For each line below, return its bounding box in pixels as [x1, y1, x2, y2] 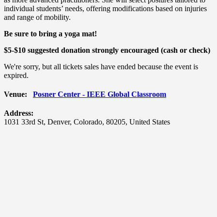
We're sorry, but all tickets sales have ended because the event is [4, 62, 198, 71]
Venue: [4, 90, 27, 99]
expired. [4, 71, 29, 79]
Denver [47, 118, 70, 126]
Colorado [74, 118, 102, 126]
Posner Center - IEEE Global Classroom [33, 90, 166, 99]
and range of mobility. [4, 13, 71, 21]
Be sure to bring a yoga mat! [4, 29, 97, 38]
